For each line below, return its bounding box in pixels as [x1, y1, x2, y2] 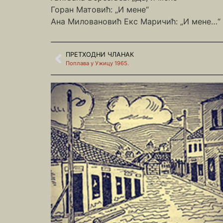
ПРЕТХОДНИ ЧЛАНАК [66, 51, 134, 59]
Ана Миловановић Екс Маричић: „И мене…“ [51, 16, 221, 26]
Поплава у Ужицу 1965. [66, 60, 129, 67]
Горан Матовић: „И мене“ [51, 4, 149, 14]
